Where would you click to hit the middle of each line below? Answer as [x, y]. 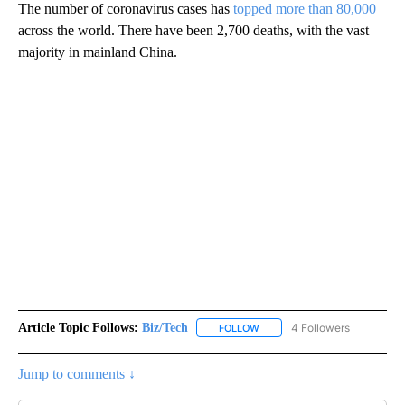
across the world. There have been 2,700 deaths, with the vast [193, 30]
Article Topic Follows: [78, 327]
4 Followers [320, 327]
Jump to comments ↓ [77, 373]
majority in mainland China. [98, 52]
